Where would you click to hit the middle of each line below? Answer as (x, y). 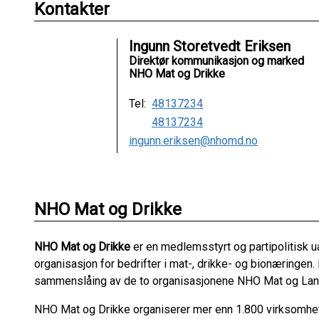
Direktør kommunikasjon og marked (216, 61)
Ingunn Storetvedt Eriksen (210, 46)
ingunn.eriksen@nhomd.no (193, 141)
